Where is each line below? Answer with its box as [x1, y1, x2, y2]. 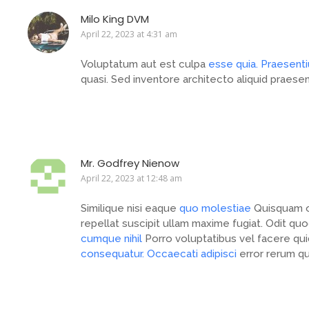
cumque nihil [81, 232, 142, 246]
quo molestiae [179, 202, 251, 215]
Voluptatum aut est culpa [81, 58, 208, 71]
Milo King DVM [81, 12, 149, 27]
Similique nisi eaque [81, 202, 179, 215]
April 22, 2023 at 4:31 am [81, 28, 177, 41]
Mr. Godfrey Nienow [81, 156, 179, 171]
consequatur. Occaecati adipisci [81, 248, 237, 261]
